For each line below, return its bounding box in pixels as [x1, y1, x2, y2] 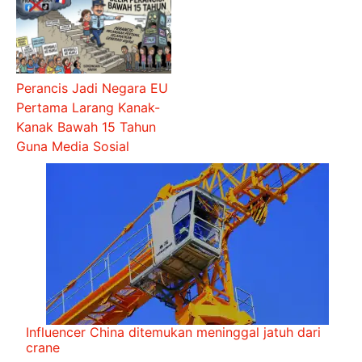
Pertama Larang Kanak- [16, 99, 161, 116]
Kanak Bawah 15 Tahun [16, 119, 157, 136]
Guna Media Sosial [16, 138, 130, 155]
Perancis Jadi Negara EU [16, 80, 169, 97]
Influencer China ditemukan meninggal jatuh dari [26, 324, 321, 341]
